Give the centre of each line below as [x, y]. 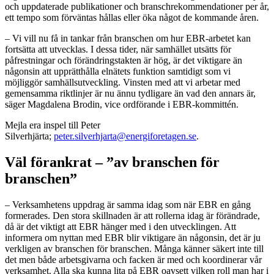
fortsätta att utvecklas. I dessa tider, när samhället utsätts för [118, 49]
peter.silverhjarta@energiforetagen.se [125, 136]
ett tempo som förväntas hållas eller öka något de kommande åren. [132, 17]
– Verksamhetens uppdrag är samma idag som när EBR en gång [128, 204]
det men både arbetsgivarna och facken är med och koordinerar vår [133, 259]
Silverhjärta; [29, 136]
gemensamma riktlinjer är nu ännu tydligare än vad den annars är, [130, 93]
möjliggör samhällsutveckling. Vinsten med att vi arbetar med [123, 82]
